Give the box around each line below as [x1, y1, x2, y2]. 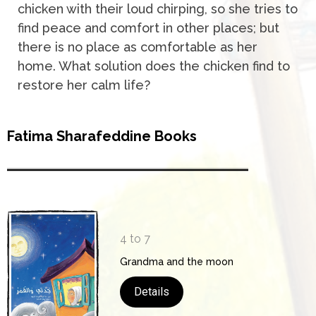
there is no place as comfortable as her [18, 39, 257, 54]
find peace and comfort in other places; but [18, 20, 279, 35]
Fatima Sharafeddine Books [7, 128, 197, 145]
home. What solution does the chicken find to [18, 58, 290, 73]
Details [134, 285, 169, 299]
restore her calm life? [18, 77, 150, 92]
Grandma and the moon [120, 256, 233, 268]
